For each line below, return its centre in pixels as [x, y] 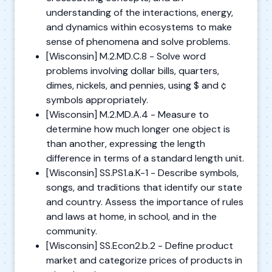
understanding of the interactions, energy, [140, 12]
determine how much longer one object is [138, 129]
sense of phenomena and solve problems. [138, 41]
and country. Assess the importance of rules [145, 202]
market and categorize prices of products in [144, 260]
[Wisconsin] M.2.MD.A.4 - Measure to [127, 114]
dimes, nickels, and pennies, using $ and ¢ [136, 85]
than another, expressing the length [126, 143]
